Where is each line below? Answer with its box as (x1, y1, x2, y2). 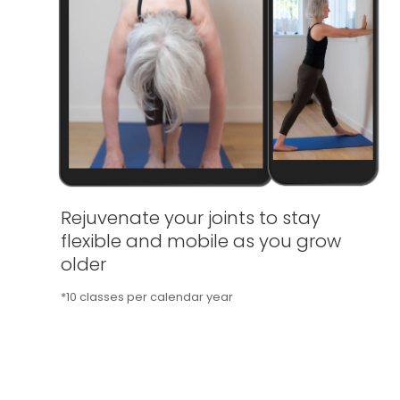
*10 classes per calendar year (61, 287, 234, 305)
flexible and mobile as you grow (61, 228, 342, 254)
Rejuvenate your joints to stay (61, 204, 321, 230)
